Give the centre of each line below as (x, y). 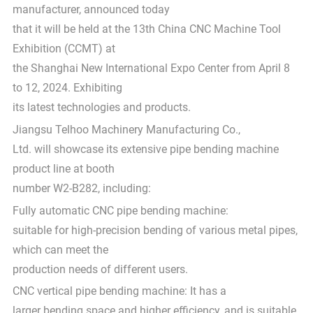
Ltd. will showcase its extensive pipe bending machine (145, 149)
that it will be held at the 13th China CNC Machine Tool (146, 29)
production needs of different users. (100, 269)
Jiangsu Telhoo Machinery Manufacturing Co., (126, 129)
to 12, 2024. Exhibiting (67, 88)
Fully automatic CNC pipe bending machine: (120, 210)
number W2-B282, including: (81, 188)
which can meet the (60, 249)
